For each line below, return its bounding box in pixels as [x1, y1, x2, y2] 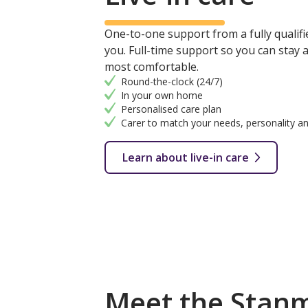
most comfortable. [104, 59, 199, 75]
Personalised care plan [121, 102, 221, 116]
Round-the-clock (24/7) [121, 75, 223, 89]
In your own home [121, 89, 203, 102]
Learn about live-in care [122, 150, 249, 166]
